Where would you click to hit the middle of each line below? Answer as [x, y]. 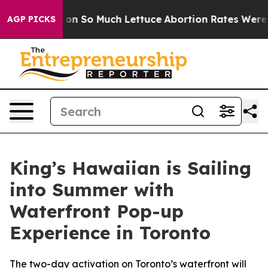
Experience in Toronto [110, 233]
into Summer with [92, 190]
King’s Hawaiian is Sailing [130, 168]
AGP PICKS [31, 19]
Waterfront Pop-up [97, 211]
